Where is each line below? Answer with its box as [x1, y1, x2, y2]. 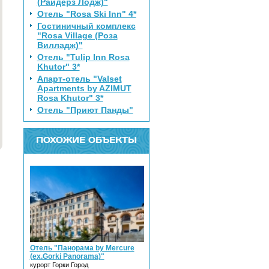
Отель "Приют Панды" [37, 105, 133, 115]
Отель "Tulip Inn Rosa [37, 52, 130, 62]
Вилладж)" [37, 40, 83, 50]
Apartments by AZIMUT [37, 83, 131, 93]
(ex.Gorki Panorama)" [29, 252, 104, 261]
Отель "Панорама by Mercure [29, 243, 134, 252]
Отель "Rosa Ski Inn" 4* [37, 9, 136, 19]
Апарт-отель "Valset [37, 74, 122, 83]
